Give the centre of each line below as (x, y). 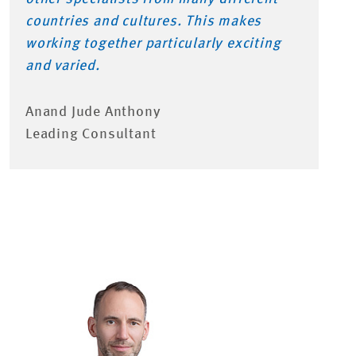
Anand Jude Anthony (93, 112)
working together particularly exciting (153, 43)
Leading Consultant (91, 134)
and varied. (63, 66)
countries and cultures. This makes (144, 21)
